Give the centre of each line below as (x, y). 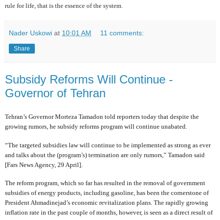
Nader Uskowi (30, 33)
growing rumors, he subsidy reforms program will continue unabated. (96, 127)
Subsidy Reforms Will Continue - (89, 79)
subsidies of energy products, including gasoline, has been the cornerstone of (107, 193)
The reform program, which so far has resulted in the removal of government (105, 183)
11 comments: (122, 33)
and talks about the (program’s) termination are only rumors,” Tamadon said (105, 155)
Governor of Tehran (55, 93)
